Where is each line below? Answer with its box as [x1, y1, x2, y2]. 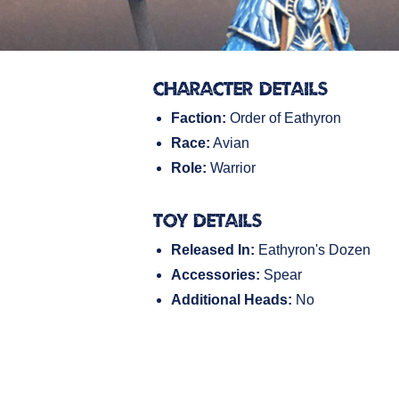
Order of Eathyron [226, 110, 341, 126]
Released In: [171, 242, 255, 258]
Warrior [207, 160, 256, 176]
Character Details [153, 77, 328, 101]
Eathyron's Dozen [255, 242, 370, 258]
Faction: [171, 110, 226, 126]
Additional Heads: [171, 292, 292, 308]
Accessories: [171, 267, 260, 283]
